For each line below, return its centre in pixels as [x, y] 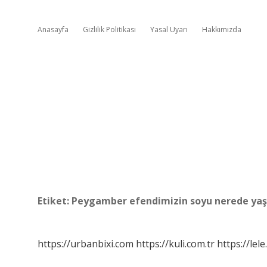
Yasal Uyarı [169, 30]
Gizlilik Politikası [109, 30]
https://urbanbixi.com [86, 244]
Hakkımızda [222, 30]
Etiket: [55, 201]
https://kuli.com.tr [175, 244]
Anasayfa [53, 30]
